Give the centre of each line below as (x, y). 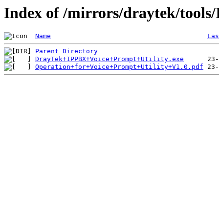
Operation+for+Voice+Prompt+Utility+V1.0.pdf (119, 67)
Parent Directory (66, 51)
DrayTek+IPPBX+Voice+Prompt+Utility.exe (109, 59)
